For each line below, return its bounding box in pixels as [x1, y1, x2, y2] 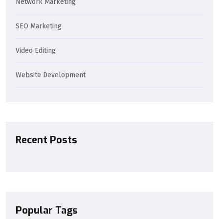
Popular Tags [16, 204, 78, 218]
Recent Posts [16, 133, 77, 147]
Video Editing [16, 46, 56, 55]
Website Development [16, 70, 86, 79]
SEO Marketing [16, 22, 62, 30]
